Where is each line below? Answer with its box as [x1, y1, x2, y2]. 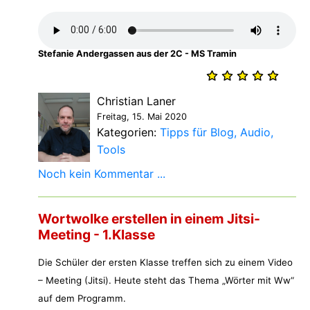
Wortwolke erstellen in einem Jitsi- [38, 210, 260, 228]
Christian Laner [97, 94, 176, 109]
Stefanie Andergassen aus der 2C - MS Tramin [38, 48, 237, 59]
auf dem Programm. [38, 293, 126, 304]
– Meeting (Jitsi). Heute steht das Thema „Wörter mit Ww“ [38, 275, 294, 286]
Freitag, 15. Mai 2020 [97, 111, 187, 122]
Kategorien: [97, 125, 160, 140]
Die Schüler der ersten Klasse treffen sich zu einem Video [38, 257, 293, 268]
